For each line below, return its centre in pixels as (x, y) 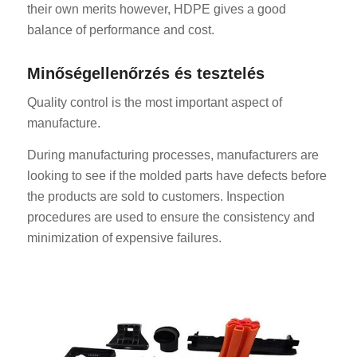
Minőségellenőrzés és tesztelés (145, 73)
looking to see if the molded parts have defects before (177, 175)
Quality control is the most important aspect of (154, 103)
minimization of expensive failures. (124, 237)
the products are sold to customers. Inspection (155, 196)
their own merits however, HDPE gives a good (156, 9)
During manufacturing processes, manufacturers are (173, 155)
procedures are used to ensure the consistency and (171, 217)
